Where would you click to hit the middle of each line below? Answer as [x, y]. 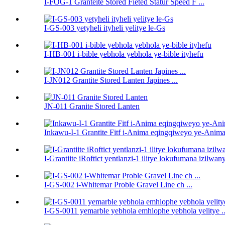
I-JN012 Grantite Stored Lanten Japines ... [111, 80]
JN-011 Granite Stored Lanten [92, 106]
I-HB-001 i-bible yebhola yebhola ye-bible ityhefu [124, 54]
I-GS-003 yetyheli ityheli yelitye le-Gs [105, 28]
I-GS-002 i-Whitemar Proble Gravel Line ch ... [118, 185]
